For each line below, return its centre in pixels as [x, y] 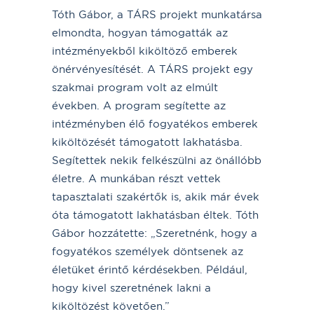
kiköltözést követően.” [111, 306]
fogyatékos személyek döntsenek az [148, 251]
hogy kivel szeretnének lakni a [131, 287]
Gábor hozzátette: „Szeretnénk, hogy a [155, 233]
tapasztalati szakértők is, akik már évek [156, 196]
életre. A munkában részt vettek [136, 178]
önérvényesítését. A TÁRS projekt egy [152, 69]
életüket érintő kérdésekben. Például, [150, 269]
